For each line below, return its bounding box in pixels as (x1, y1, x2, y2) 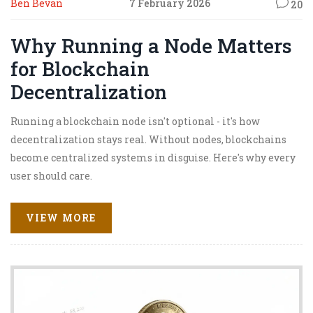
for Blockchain (10, 55, 150, 82)
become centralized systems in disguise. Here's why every (10, 150, 296, 164)
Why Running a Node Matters (10, 32, 292, 59)
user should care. (10, 168, 92, 182)
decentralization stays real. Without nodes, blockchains (10, 132, 286, 146)
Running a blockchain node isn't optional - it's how (10, 114, 260, 128)
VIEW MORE (26, 210, 96, 224)
